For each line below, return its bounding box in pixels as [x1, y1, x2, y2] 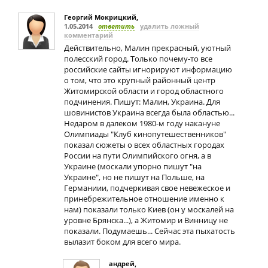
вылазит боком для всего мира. [64, 236, 181, 247]
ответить [98, 22, 135, 31]
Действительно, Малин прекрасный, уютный [64, 42, 231, 53]
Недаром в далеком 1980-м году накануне [64, 118, 220, 129]
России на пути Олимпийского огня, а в [64, 150, 211, 161]
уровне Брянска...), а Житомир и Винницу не [64, 215, 228, 226]
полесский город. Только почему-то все [64, 53, 212, 64]
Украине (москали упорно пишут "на [64, 161, 202, 172]
